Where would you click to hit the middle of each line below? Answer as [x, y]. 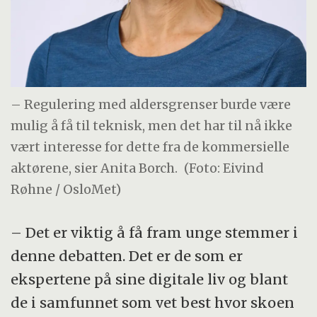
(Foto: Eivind [224, 168]
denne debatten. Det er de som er [127, 255]
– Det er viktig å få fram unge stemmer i [155, 232]
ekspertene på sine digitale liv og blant [150, 279]
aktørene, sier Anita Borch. [94, 168]
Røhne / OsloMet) [66, 190]
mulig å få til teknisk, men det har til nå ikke [152, 126]
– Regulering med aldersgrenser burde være [151, 105]
